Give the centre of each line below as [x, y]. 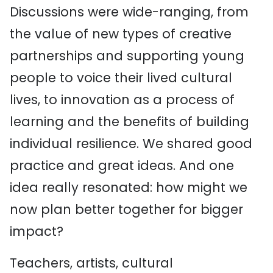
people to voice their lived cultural [121, 78]
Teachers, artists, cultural [91, 263]
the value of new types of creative [121, 34]
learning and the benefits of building [129, 122]
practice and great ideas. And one [122, 165]
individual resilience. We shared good [131, 144]
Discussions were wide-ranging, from [129, 12]
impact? [37, 231]
